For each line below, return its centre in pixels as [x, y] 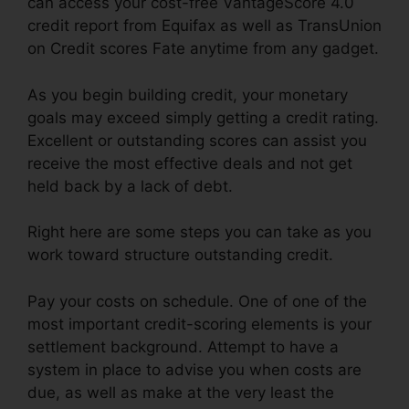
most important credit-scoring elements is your [199, 324]
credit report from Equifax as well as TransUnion [204, 26]
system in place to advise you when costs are [194, 369]
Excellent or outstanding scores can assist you [197, 140]
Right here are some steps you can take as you [199, 232]
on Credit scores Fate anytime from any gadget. [203, 49]
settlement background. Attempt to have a [183, 346]
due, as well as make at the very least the [181, 392]
